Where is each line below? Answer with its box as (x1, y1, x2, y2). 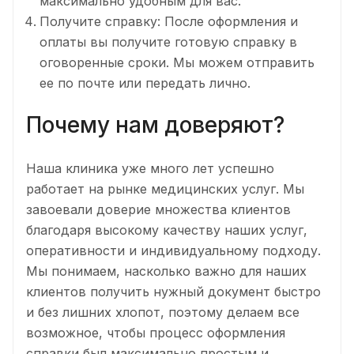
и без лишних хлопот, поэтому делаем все (26, 303, 299, 320)
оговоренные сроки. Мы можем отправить (40, 55, 314, 71)
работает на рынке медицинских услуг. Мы (26, 180, 304, 197)
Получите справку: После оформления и (40, 13, 298, 30)
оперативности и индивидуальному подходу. (26, 242, 321, 258)
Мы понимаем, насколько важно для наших (26, 262, 307, 279)
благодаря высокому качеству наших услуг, (26, 221, 307, 238)
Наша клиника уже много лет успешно (26, 160, 274, 176)
